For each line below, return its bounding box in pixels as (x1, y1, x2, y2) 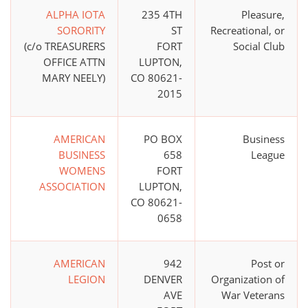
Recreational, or (210, 23, 285, 38)
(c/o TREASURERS (24, 39, 105, 54)
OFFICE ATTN (43, 55, 105, 69)
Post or (251, 256, 285, 271)
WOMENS (59, 164, 105, 178)
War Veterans (221, 288, 285, 302)
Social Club (233, 39, 285, 54)
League (251, 148, 285, 162)
